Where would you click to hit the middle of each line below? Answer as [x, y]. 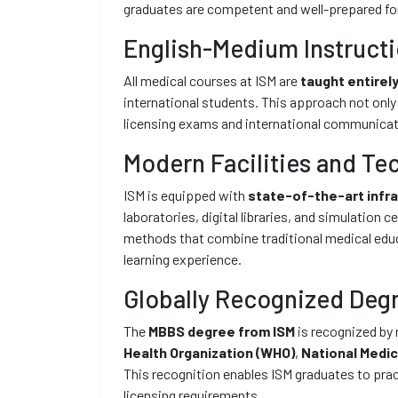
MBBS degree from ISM [222, 331]
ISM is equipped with [186, 195]
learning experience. [183, 259]
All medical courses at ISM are [212, 80]
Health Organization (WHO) [209, 352]
